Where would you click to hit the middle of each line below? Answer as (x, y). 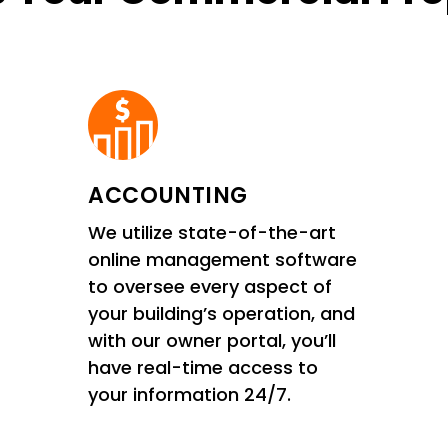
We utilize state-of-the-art (212, 232)
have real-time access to (203, 367)
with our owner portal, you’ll (212, 340)
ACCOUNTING (168, 195)
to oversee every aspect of (210, 286)
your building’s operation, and (222, 313)
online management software (223, 259)
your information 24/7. (190, 394)
